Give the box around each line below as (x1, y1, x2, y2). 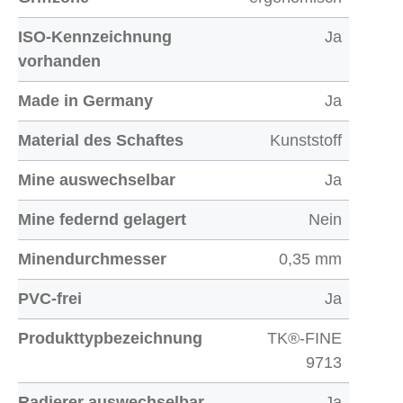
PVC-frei (18, 290, 82, 308)
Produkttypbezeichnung (18, 329, 202, 347)
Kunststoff (270, 131, 342, 149)
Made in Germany (18, 92, 153, 110)
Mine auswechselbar (18, 171, 175, 189)
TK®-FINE (267, 329, 342, 347)
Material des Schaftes (18, 131, 184, 149)
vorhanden (18, 52, 101, 70)
